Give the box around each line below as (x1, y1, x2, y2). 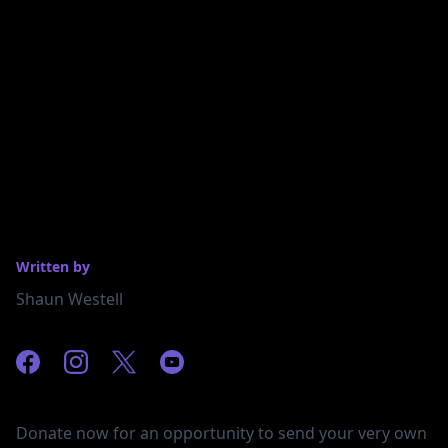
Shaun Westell (16, 288, 123, 310)
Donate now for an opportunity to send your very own (16, 422, 427, 444)
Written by (16, 257, 90, 276)
